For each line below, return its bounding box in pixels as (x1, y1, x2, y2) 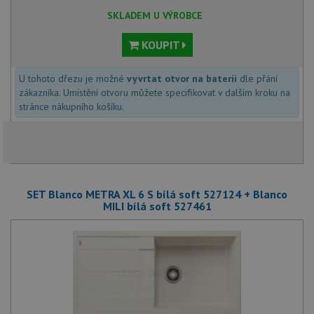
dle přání (237, 72, 278, 85)
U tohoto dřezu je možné (19, 72, 127, 85)
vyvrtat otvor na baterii (127, 72, 237, 85)
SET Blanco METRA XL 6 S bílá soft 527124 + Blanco (27, 187, 287, 201)
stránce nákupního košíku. (19, 100, 124, 113)
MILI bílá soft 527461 (102, 199, 212, 213)
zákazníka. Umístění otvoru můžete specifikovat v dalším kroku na (19, 86, 290, 99)
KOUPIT (138, 38, 182, 52)
